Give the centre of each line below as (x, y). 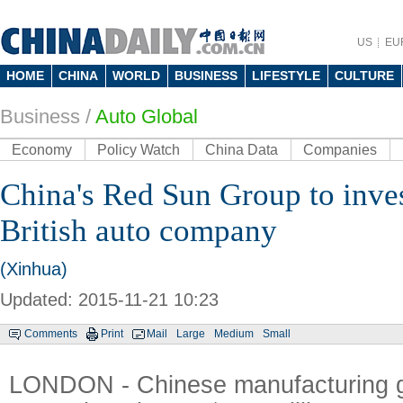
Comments (51, 334)
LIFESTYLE (286, 76)
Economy (42, 150)
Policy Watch (139, 150)
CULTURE (364, 76)
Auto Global (147, 116)
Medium (234, 334)
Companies (340, 150)
